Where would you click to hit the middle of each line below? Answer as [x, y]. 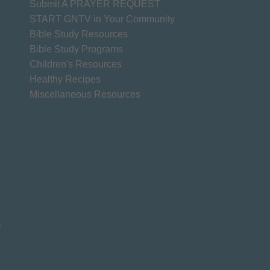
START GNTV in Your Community [102, 19]
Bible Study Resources [78, 34]
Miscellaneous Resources [85, 94]
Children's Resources [75, 64]
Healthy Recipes [65, 79]
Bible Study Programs [76, 49]
